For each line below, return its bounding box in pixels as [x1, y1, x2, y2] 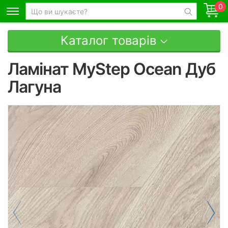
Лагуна [8, 77, 61, 97]
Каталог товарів [61, 33, 156, 48]
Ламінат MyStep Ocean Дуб [8, 59, 215, 79]
